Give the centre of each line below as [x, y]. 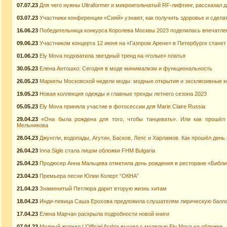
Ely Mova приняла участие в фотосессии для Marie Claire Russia [122, 106]
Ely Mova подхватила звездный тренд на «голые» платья [112, 56]
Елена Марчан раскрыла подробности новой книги [104, 214]
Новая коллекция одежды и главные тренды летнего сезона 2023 [123, 94]
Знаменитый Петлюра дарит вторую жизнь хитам [103, 188]
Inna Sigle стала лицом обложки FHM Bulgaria [97, 150]
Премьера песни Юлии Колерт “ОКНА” [89, 176]
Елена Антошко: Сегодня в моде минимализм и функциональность [126, 68]
